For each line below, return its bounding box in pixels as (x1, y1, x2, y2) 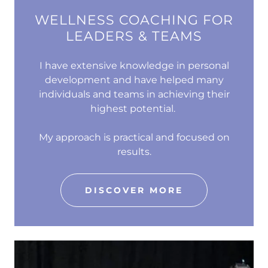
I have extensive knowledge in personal (39, 60, 229, 72)
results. (117, 146, 151, 158)
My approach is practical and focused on (38, 132, 230, 144)
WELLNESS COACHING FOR (35, 12, 233, 29)
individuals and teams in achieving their (38, 89, 230, 100)
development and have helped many (44, 74, 224, 86)
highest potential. (90, 103, 178, 115)
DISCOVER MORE (85, 185, 183, 196)
